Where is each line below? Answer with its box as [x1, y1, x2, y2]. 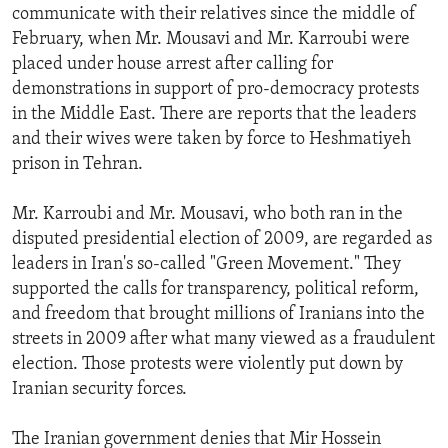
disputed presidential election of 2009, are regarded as [12, 230, 432, 250]
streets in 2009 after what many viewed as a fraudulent [12, 330, 435, 350]
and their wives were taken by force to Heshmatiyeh [12, 130, 411, 150]
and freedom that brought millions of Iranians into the [12, 305, 425, 325]
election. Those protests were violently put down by [12, 355, 403, 375]
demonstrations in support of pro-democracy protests [12, 80, 419, 100]
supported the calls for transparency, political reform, [12, 280, 419, 300]
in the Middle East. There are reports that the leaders [12, 105, 416, 125]
